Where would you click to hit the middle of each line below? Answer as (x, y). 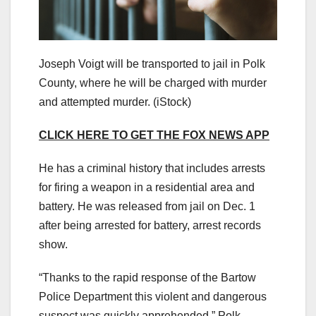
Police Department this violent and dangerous (153, 296)
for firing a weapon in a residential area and (147, 187)
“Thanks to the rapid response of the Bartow (147, 277)
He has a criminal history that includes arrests (152, 168)
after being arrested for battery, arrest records (150, 225)
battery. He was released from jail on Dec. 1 (147, 206)
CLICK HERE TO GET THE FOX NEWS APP (154, 135)
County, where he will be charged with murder (153, 83)
